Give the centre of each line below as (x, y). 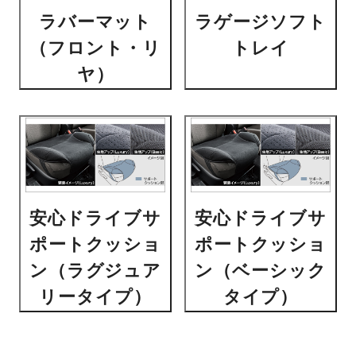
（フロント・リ (95, 48)
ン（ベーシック (261, 270)
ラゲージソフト (261, 22)
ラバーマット (95, 22)
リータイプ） (95, 296)
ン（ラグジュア (95, 270)
